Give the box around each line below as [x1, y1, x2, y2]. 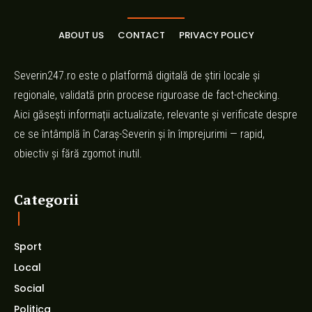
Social [14, 281, 45, 296]
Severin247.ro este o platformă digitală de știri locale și [14, 69, 260, 83]
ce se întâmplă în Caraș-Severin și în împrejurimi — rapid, [14, 127, 265, 141]
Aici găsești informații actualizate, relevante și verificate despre [14, 108, 297, 122]
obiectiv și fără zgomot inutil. [14, 147, 142, 161]
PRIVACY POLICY [178, 29, 254, 42]
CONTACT [117, 29, 165, 42]
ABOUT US [58, 29, 104, 42]
